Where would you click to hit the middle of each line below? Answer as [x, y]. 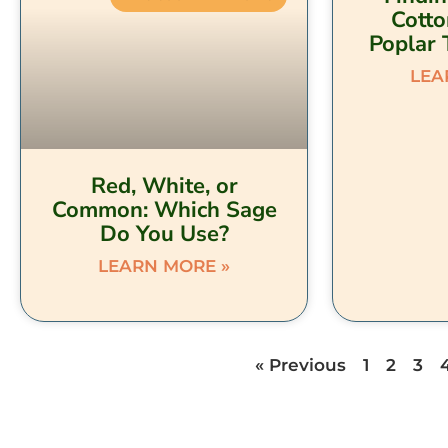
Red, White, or [164, 185]
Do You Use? [164, 233]
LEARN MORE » [164, 265]
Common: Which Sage [164, 209]
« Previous [301, 364]
